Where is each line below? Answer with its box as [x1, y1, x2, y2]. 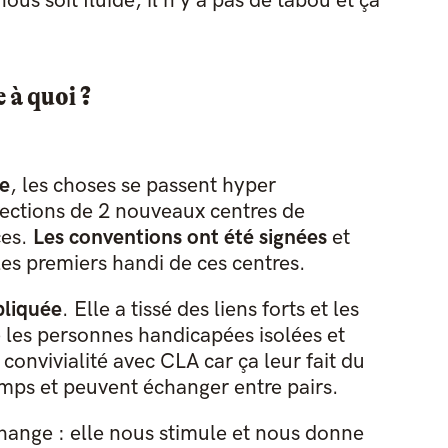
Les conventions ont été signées [32, 225, 327, 251]
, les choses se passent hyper [9, 173, 276, 199]
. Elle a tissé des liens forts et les [61, 297, 359, 323]
